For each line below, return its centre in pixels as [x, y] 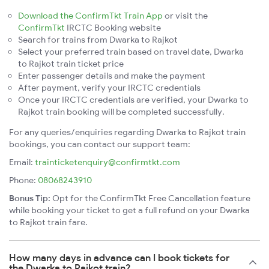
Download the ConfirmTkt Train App [90, 16]
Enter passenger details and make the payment [112, 76]
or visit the [185, 16]
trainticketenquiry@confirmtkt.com [107, 162]
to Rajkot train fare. [48, 222]
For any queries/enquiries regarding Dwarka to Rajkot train [127, 132]
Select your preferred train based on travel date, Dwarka [131, 52]
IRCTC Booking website [113, 28]
